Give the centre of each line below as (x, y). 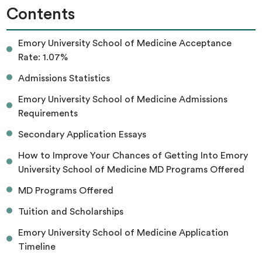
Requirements (48, 113)
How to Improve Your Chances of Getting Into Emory (133, 155)
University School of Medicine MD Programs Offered (132, 169)
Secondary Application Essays (82, 134)
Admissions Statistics (64, 78)
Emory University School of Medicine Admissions (123, 99)
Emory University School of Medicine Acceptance (125, 43)
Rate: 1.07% (43, 57)
